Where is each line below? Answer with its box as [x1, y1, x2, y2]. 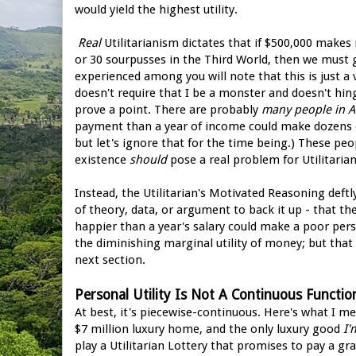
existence [75, 152, 130, 167]
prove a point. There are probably [75, 102, 261, 117]
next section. [75, 252, 145, 267]
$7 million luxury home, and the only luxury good [75, 321, 343, 336]
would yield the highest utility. [75, 2, 238, 17]
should [130, 152, 167, 167]
